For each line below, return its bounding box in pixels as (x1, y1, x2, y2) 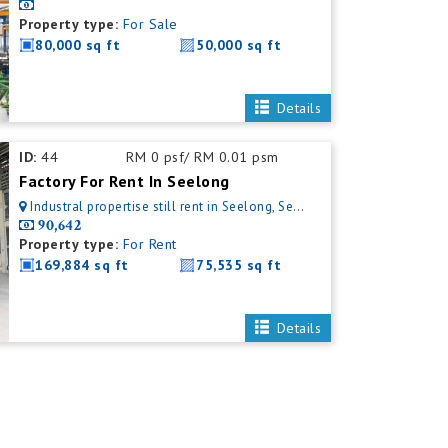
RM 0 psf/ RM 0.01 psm (126, 148, 279, 166)
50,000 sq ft (196, 36, 282, 54)
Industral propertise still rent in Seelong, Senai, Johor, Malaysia (30, 198, 294, 215)
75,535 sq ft (196, 256, 282, 274)
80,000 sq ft (35, 36, 121, 54)
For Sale (122, 15, 178, 33)
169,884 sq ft (35, 256, 129, 274)
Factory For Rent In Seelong (19, 171, 230, 191)
